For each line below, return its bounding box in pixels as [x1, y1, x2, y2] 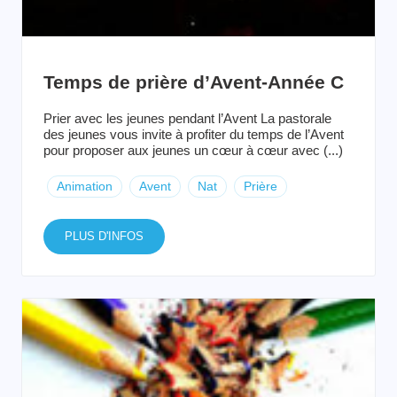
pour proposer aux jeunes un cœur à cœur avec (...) [43, 142, 343, 158]
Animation [57, 178, 113, 193]
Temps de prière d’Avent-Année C [43, 71, 344, 92]
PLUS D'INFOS [65, 229, 144, 243]
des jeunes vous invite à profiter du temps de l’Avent [43, 126, 344, 142]
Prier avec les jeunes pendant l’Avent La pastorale [43, 110, 331, 126]
